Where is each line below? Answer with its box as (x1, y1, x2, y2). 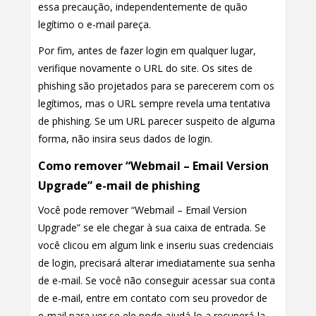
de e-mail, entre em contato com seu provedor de (38, 291, 267, 305)
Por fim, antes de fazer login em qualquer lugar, (38, 43, 256, 57)
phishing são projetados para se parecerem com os (38, 78, 274, 92)
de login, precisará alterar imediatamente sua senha (38, 255, 275, 269)
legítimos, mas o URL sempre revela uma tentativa (38, 96, 270, 110)
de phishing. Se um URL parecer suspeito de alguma (38, 114, 275, 128)
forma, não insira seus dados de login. (38, 131, 212, 145)
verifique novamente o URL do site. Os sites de (38, 61, 253, 75)
